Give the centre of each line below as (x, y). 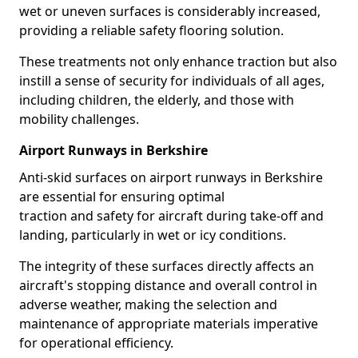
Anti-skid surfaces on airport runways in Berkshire (171, 177)
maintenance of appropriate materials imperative (169, 324)
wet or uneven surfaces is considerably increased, (170, 11)
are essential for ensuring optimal (122, 197)
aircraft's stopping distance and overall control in (168, 285)
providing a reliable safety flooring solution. (151, 30)
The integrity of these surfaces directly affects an (167, 266)
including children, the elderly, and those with (157, 100)
